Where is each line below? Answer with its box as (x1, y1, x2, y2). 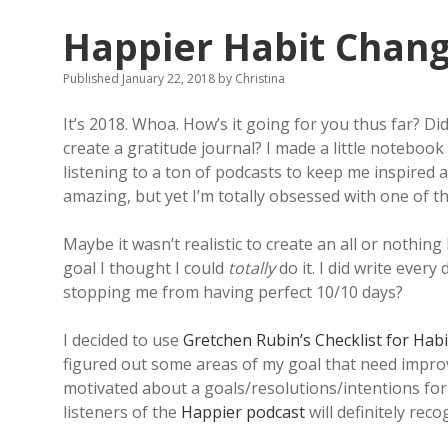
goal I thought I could (63, 256, 228, 279)
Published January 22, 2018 (63, 69, 218, 87)
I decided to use (63, 328, 183, 351)
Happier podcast (181, 400, 305, 423)
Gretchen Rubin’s (183, 328, 311, 351)
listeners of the (63, 400, 181, 423)
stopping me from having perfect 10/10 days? (63, 280, 403, 303)
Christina (232, 69, 285, 87)
